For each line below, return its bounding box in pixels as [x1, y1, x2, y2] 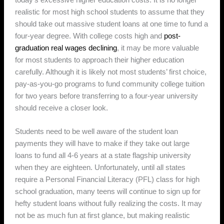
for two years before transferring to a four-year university [15, 91, 198, 100]
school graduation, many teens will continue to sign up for [15, 187, 201, 195]
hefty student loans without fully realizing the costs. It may [15, 199, 202, 207]
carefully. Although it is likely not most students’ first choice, [15, 67, 207, 76]
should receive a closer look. [15, 103, 112, 112]
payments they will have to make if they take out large [15, 139, 190, 147]
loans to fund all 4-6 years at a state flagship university [15, 151, 191, 159]
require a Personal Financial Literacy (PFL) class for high [15, 175, 200, 183]
